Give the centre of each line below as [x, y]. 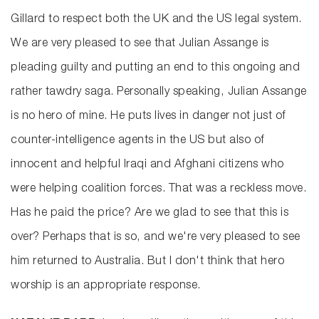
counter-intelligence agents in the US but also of [138, 141]
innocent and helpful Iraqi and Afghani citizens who [147, 166]
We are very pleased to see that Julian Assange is [140, 45]
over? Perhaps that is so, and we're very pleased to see [156, 238]
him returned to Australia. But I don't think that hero [147, 262]
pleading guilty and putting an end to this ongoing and [155, 69]
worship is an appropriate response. [106, 287]
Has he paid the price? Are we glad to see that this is [150, 214]
